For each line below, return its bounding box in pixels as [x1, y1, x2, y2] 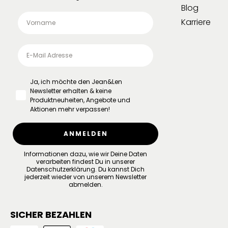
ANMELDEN [63, 129, 108, 138]
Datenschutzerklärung [26, 164, 95, 174]
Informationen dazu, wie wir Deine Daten [24, 149, 147, 158]
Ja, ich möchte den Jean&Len [30, 77, 122, 86]
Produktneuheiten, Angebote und [30, 95, 130, 104]
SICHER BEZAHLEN [10, 208, 92, 221]
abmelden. [68, 180, 103, 189]
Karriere [181, 16, 211, 28]
